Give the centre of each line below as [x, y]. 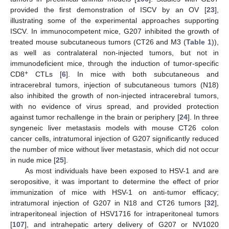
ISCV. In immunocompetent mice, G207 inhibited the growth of [114, 31]
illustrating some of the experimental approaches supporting [114, 21]
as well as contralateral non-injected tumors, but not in [114, 53]
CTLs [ [45, 74]
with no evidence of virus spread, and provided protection [114, 107]
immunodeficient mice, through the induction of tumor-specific [114, 64]
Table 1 [199, 42]
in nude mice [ [33, 160]
